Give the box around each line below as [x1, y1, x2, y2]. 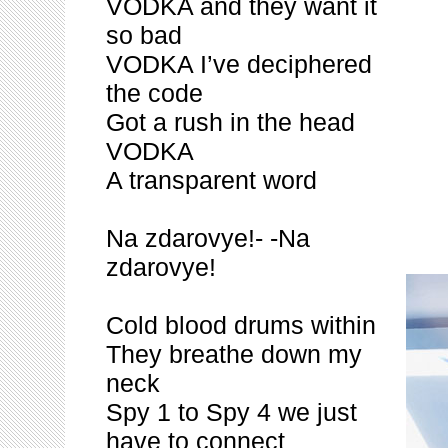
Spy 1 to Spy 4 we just [106, 398, 357, 426]
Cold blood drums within [106, 311, 376, 339]
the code [106, 79, 203, 107]
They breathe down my [106, 340, 362, 368]
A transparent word [106, 166, 317, 194]
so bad [106, 21, 182, 49]
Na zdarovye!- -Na [106, 224, 310, 252]
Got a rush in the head [106, 108, 355, 136]
